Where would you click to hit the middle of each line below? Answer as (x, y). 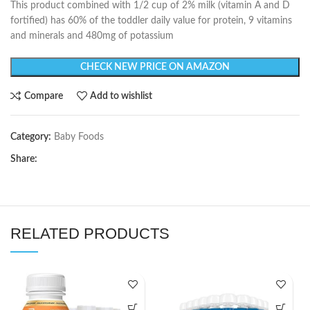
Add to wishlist (121, 96)
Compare (43, 96)
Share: (24, 159)
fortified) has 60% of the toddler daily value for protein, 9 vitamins (151, 21)
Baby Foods (79, 137)
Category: (31, 137)
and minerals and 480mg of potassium (92, 36)
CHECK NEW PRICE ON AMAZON (155, 67)
